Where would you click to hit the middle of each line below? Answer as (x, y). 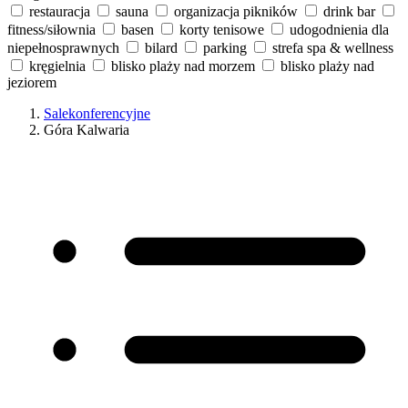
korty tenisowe (222, 29)
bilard (161, 47)
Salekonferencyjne (97, 113)
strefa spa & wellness (333, 47)
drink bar (349, 11)
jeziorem (32, 82)
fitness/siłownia (51, 29)
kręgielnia (57, 66)
